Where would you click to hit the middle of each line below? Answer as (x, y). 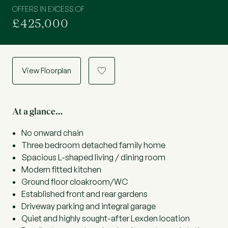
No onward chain (52, 133)
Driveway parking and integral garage (89, 206)
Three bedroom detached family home (93, 145)
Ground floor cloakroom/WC (75, 182)
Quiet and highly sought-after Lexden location (106, 218)
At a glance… (37, 111)
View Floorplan (47, 70)
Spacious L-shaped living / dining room (93, 157)
